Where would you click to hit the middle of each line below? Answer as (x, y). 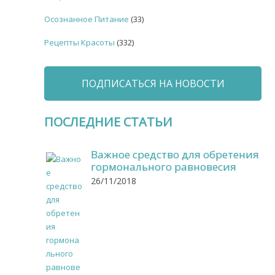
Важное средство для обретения (175, 154)
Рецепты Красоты (80, 42)
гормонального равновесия (164, 166)
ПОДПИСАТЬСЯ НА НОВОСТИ (153, 83)
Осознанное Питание (87, 19)
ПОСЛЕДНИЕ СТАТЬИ (109, 122)
